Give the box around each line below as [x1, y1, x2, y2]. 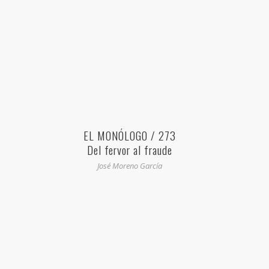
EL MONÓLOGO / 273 [83, 127, 176, 144]
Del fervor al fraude [86, 141, 172, 159]
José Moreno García [97, 160, 162, 172]
